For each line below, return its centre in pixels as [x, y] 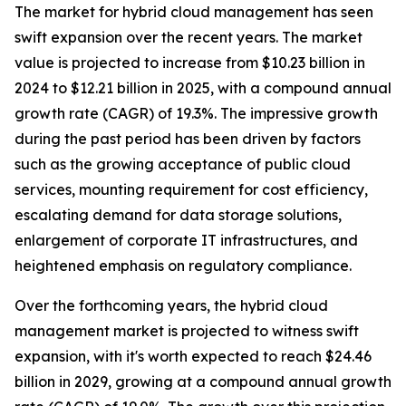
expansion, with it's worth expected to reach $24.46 [193, 357]
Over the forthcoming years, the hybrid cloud [171, 306]
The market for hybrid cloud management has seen [194, 12]
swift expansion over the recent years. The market [188, 38]
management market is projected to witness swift [187, 331]
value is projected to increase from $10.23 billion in [190, 63]
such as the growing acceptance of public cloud [183, 164]
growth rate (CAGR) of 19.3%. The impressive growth [196, 114]
